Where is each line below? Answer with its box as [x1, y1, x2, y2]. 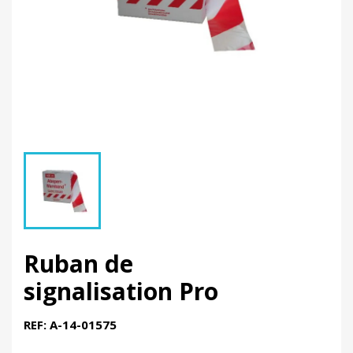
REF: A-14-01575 [24, 317, 117, 333]
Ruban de [24, 247, 133, 281]
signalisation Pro [24, 275, 218, 308]
